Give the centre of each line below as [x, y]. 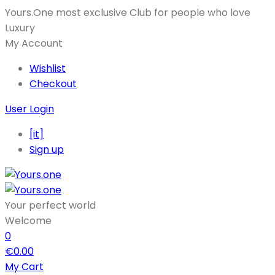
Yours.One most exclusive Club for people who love [128, 13]
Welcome [28, 221]
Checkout [53, 84]
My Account [34, 43]
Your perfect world [50, 205]
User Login [29, 109]
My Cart [24, 267]
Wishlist [48, 68]
